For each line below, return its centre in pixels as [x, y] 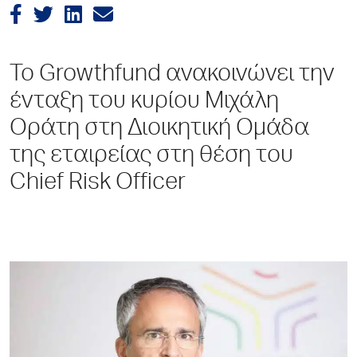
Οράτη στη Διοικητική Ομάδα [159, 129]
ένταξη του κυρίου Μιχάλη [144, 102]
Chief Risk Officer [98, 184]
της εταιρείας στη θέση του [151, 157]
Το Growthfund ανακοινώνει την [172, 75]
